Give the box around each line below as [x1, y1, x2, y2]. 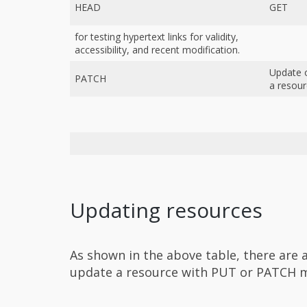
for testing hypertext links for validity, [75, 29, 238, 43]
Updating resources [70, 195, 262, 224]
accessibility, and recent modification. [75, 42, 240, 56]
